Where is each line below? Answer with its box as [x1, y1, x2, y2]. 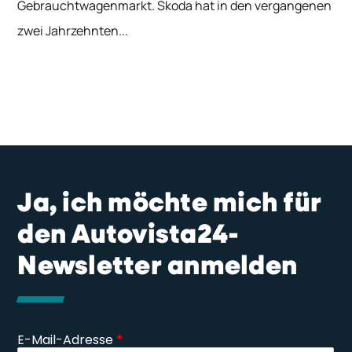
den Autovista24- [17, 222, 240, 249]
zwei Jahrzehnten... [17, 22, 129, 40]
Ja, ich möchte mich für [17, 190, 322, 218]
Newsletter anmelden [17, 253, 298, 280]
